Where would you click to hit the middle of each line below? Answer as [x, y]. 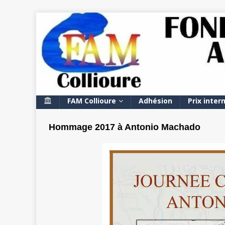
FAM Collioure [91, 100]
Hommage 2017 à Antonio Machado [125, 127]
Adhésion [155, 100]
